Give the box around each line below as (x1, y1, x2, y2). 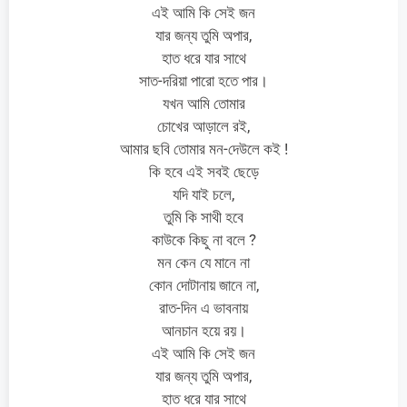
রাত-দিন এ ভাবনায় (159, 298, 248, 317)
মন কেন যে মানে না (157, 253, 250, 272)
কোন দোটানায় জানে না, (148, 275, 259, 294)
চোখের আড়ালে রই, (157, 116, 250, 135)
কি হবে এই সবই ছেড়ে (148, 162, 259, 181)
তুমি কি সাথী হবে (164, 207, 243, 226)
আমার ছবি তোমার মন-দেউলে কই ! (119, 139, 288, 158)
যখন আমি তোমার (162, 94, 245, 113)
